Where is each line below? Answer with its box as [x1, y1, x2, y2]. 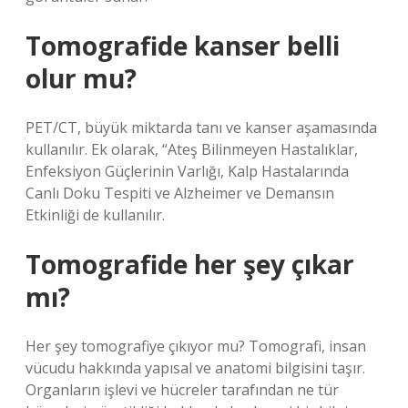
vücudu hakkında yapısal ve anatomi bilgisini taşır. [25, 358, 365, 378]
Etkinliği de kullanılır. [25, 205, 165, 225]
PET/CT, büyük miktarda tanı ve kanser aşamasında [25, 117, 377, 138]
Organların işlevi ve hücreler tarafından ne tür [25, 380, 339, 400]
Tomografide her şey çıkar [25, 247, 354, 281]
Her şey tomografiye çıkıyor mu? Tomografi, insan [25, 336, 366, 356]
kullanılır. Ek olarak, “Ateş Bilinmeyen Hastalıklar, [25, 139, 358, 159]
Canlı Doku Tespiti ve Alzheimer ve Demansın [25, 183, 334, 203]
